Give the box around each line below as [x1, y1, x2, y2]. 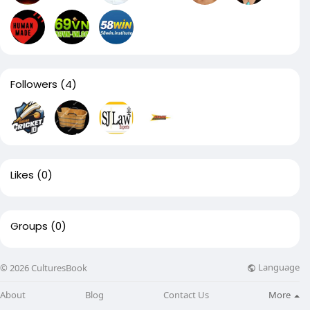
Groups [10, 219, 48, 233]
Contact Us [163, 288, 209, 301]
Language [256, 261, 300, 274]
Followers [10, 77, 57, 91]
